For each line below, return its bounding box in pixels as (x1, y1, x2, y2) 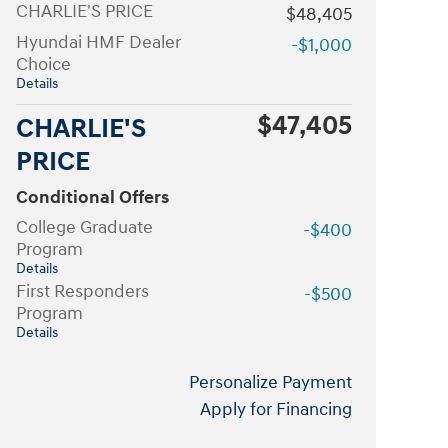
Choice (16, 52, 71, 76)
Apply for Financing (200, 397, 352, 421)
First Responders (16, 279, 149, 303)
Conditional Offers (16, 185, 169, 209)
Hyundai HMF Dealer (16, 30, 181, 54)
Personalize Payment (189, 370, 352, 394)
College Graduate (16, 215, 153, 239)
